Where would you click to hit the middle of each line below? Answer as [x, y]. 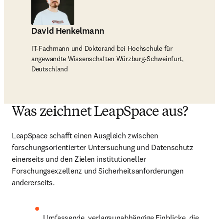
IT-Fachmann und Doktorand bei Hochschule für [102, 48]
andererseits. [33, 182]
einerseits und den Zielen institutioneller [79, 159]
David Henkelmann [68, 31]
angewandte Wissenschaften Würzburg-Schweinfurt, [108, 59]
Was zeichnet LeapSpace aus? [100, 112]
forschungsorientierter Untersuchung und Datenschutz [103, 147]
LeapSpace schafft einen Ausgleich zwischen [85, 135]
